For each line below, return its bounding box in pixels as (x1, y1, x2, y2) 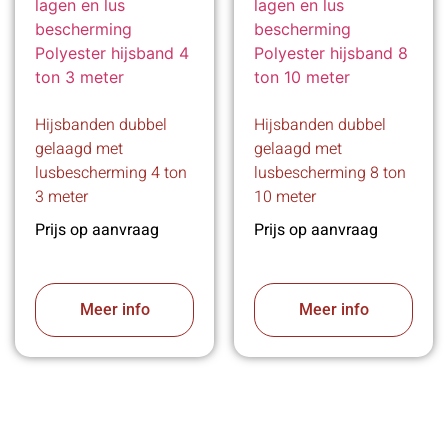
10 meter (254, 185, 316, 210)
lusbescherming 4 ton (35, 161, 187, 186)
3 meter (35, 185, 88, 210)
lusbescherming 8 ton (254, 161, 406, 186)
